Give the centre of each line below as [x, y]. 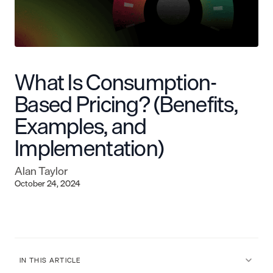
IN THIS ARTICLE [50, 260]
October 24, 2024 [48, 183]
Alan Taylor [41, 170]
